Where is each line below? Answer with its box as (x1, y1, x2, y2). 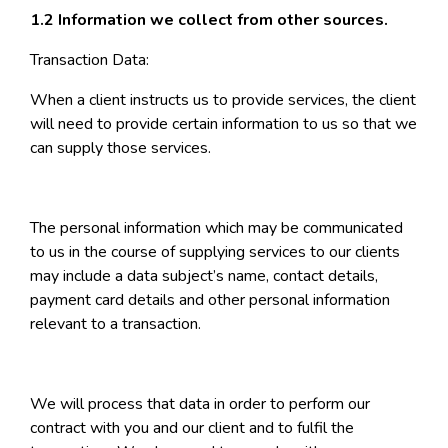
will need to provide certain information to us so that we (30, 113, 417, 136)
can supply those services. (30, 137, 211, 160)
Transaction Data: (30, 49, 149, 72)
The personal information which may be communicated (30, 217, 403, 240)
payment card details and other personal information (30, 289, 390, 312)
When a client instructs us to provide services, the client (30, 89, 416, 112)
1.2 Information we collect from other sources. (30, 9, 388, 32)
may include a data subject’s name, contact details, (30, 265, 378, 288)
